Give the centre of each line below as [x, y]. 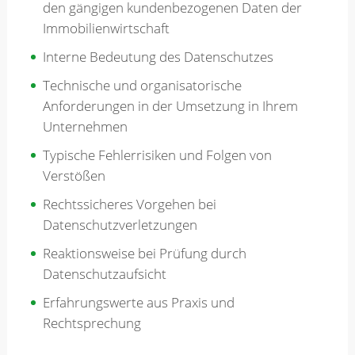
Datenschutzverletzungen [120, 224]
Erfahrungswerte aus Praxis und [138, 302]
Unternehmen [85, 126]
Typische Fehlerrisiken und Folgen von [157, 155]
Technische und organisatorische [142, 85]
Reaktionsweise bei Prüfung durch [144, 253]
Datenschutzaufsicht [104, 273]
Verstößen [74, 175]
